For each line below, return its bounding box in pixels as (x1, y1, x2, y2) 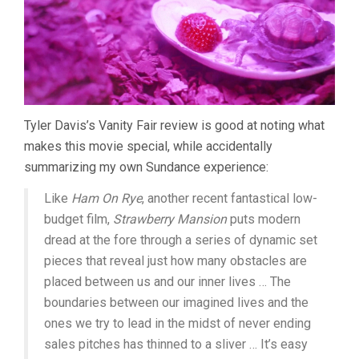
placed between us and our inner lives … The (44, 273, 291, 289)
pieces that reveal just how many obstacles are (44, 252, 307, 268)
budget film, (44, 211, 113, 227)
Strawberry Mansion (113, 211, 227, 227)
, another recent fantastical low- (142, 190, 317, 206)
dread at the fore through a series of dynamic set (44, 232, 317, 248)
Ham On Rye (71, 190, 142, 206)
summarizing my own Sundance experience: (24, 159, 268, 175)
